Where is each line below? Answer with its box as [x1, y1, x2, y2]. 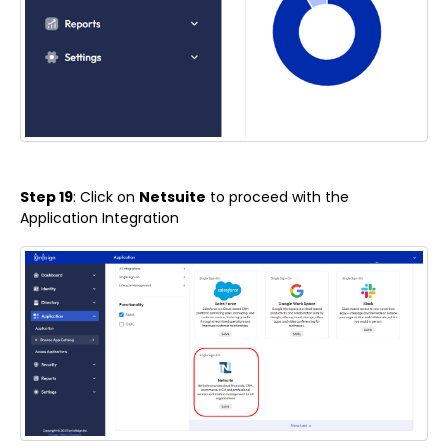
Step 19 [20, 187, 73, 208]
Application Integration [20, 208, 179, 229]
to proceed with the [206, 187, 349, 208]
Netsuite [139, 187, 206, 208]
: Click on [73, 187, 139, 208]
